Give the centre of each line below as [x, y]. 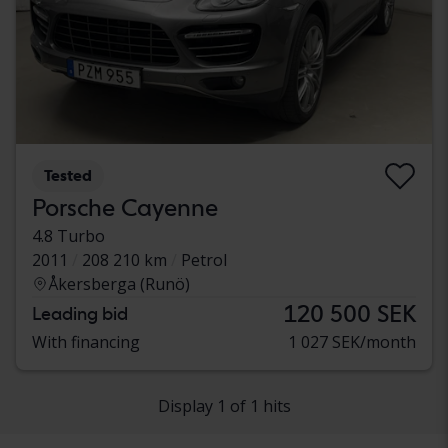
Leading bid [80, 314]
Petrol [204, 260]
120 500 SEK [350, 314]
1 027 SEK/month [352, 342]
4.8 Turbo [68, 236]
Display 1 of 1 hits [224, 406]
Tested [68, 176]
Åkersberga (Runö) [119, 284]
